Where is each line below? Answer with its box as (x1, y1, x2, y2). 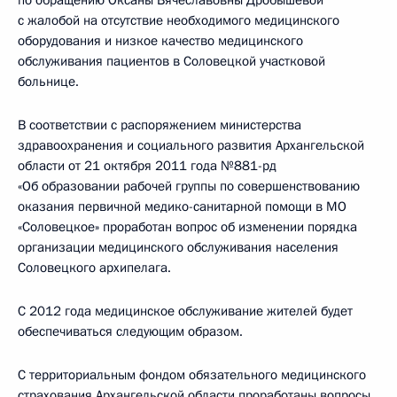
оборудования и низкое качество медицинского (18, 32, 303, 50)
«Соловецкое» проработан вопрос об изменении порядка (18, 218, 357, 236)
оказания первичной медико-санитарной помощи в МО (18, 198, 346, 215)
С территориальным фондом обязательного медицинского (18, 366, 366, 384)
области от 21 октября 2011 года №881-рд (18, 157, 276, 175)
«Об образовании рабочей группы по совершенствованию (18, 177, 360, 195)
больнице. (18, 73, 79, 90)
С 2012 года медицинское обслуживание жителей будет (18, 302, 353, 320)
